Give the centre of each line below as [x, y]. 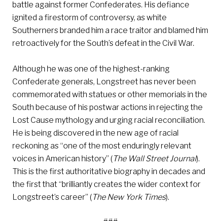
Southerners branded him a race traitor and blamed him [110, 30]
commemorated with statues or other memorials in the [110, 94]
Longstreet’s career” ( [52, 197]
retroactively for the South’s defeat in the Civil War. [103, 43]
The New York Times [129, 197]
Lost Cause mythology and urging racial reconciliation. [109, 120]
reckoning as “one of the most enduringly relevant [102, 146]
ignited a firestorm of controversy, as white [90, 17]
